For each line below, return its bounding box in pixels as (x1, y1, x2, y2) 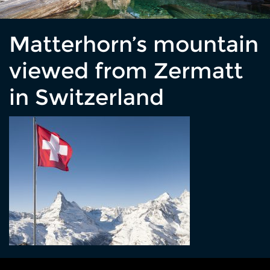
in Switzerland (9, 84, 164, 111)
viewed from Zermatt (9, 57, 243, 84)
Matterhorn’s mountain (9, 31, 259, 58)
